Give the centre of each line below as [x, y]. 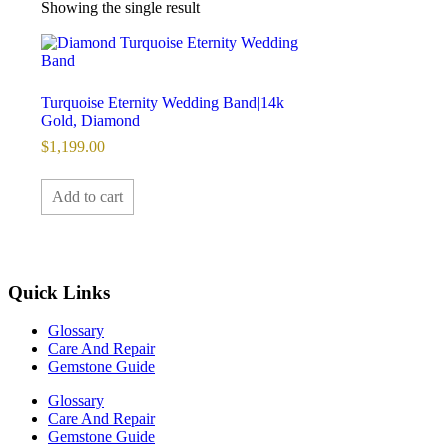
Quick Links [59, 292]
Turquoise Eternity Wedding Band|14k [163, 103]
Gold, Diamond [91, 121]
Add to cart [88, 196]
